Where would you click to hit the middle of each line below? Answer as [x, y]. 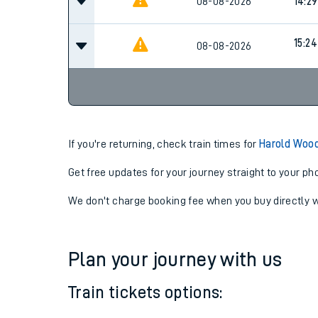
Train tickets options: [146, 292]
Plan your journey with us [175, 260]
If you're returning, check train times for [164, 144]
